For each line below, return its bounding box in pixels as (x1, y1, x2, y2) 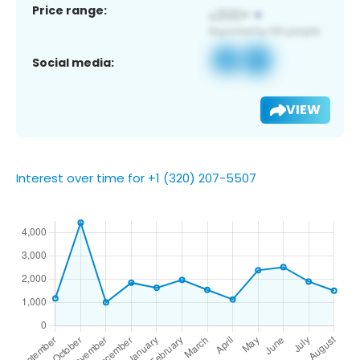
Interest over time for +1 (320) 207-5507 (16, 169, 256, 186)
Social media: (32, 54, 114, 71)
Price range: (32, 2, 107, 18)
